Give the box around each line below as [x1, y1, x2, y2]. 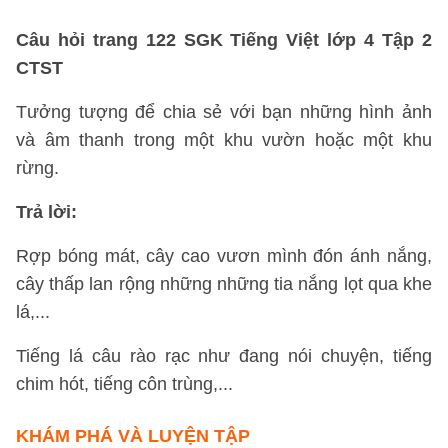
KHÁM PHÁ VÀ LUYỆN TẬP [16, 426, 250, 446]
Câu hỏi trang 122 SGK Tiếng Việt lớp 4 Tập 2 [16, 30, 432, 50]
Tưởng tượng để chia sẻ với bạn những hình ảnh [16, 102, 432, 122]
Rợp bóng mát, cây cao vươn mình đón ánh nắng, [16, 246, 432, 266]
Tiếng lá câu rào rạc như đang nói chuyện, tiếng [16, 346, 432, 366]
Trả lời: [16, 202, 77, 222]
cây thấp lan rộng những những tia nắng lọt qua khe [16, 274, 432, 294]
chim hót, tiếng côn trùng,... [16, 374, 233, 394]
